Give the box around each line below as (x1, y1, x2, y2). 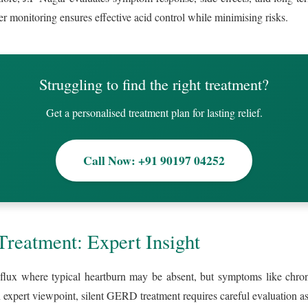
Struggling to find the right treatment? (39, 73, 269, 94)
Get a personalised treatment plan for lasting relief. (45, 104, 263, 120)
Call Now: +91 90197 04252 (83, 151, 225, 169)
